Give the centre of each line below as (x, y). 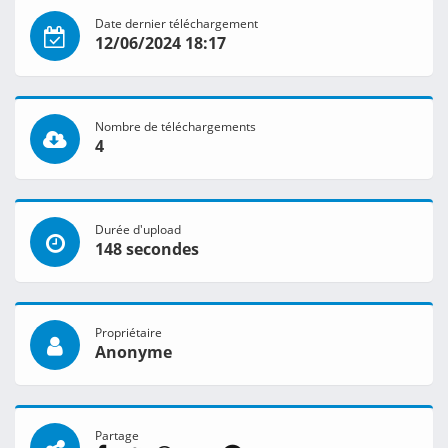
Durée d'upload (138, 229)
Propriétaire (128, 332)
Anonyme (133, 352)
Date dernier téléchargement (176, 23)
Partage (117, 435)
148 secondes (147, 249)
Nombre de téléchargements (175, 126)
